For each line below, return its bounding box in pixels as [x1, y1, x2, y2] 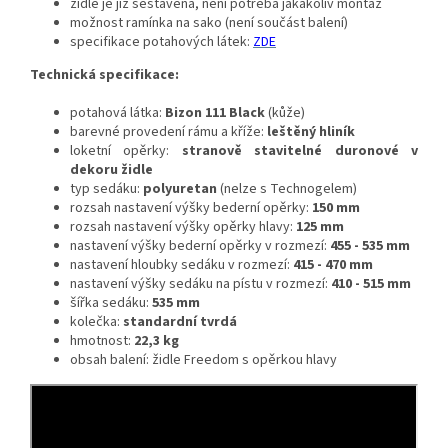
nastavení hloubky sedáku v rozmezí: [70, 255, 293, 276]
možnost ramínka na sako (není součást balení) [70, 13, 348, 34]
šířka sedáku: [70, 293, 152, 314]
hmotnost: [70, 331, 131, 352]
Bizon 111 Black [165, 103, 265, 124]
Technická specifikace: [30, 65, 179, 86]
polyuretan [140, 179, 217, 200]
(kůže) [265, 103, 305, 124]
